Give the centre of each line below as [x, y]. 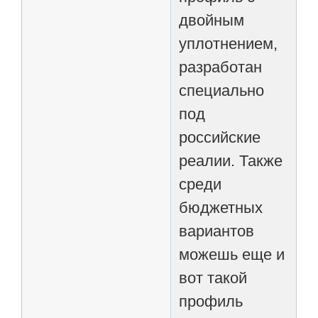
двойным [212, 20]
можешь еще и [232, 254]
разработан [221, 67]
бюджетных [221, 207]
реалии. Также [233, 160]
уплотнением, [229, 43]
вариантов [217, 231]
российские [222, 137]
